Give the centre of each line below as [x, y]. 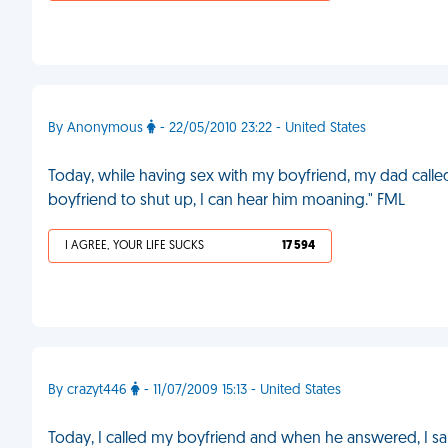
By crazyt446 [89, 390]
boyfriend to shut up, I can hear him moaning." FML [226, 201]
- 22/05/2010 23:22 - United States [261, 128]
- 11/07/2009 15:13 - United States [240, 390]
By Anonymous [97, 128]
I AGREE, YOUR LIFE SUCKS [134, 246]
